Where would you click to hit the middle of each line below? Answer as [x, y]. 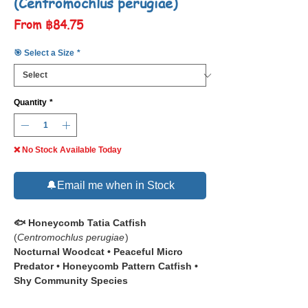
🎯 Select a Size [44, 53]
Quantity [30, 103]
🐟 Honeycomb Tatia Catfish [80, 223]
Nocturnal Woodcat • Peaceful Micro [98, 252]
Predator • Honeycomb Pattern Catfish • [106, 266]
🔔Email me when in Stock [110, 186]
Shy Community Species [71, 281]
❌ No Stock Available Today [68, 150]
